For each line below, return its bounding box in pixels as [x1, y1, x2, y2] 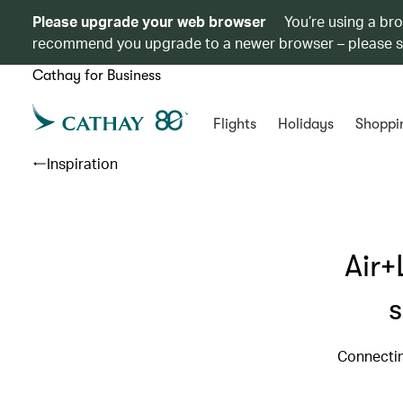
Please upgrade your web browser [32, 12, 266, 31]
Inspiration [47, 154, 118, 173]
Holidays [277, 116, 334, 132]
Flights [212, 116, 256, 132]
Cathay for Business [32, 67, 161, 84]
